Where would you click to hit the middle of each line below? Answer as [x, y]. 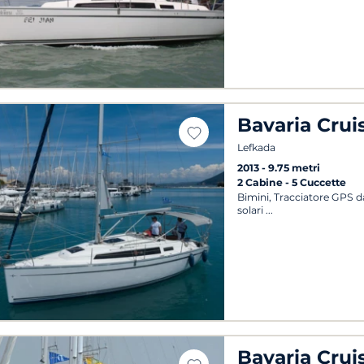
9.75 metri [295, 168]
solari [251, 210]
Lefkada [257, 147]
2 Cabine [262, 183]
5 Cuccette [319, 183]
